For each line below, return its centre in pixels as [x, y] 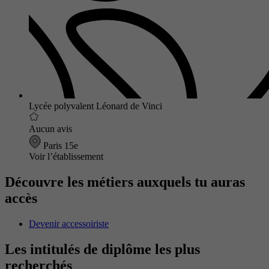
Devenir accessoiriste [69, 223]
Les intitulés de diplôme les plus [102, 249]
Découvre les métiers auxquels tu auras [125, 182]
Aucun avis [50, 129]
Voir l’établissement [66, 157]
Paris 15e [59, 146]
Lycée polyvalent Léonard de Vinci [95, 106]
